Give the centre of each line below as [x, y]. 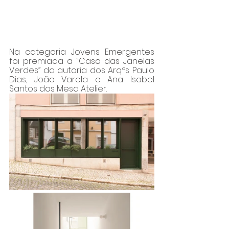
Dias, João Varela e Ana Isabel [82, 80]
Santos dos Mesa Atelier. [59, 89]
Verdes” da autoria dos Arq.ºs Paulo [82, 71]
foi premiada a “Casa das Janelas [82, 61]
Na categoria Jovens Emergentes [82, 52]
